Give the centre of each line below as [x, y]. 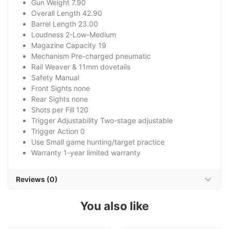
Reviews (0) [37, 179]
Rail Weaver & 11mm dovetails [81, 67]
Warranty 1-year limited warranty [86, 153]
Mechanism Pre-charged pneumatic [91, 56]
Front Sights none [61, 88]
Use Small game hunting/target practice [98, 142]
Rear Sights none [60, 99]
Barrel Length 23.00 [65, 24]
